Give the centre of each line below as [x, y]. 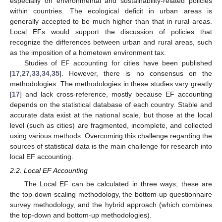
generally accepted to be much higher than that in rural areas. [111, 21]
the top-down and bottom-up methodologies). [81, 215]
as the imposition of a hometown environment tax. [88, 52]
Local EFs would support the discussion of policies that [111, 31]
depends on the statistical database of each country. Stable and [111, 104]
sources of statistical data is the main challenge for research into [111, 146]
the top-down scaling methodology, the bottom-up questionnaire [111, 194]
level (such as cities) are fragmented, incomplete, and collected [111, 125]
